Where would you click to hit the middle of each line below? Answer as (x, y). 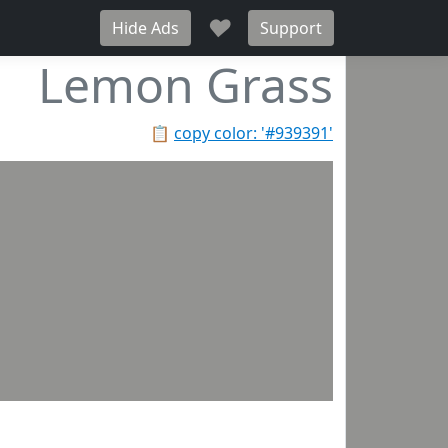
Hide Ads (145, 28)
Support (291, 28)
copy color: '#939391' (253, 133)
